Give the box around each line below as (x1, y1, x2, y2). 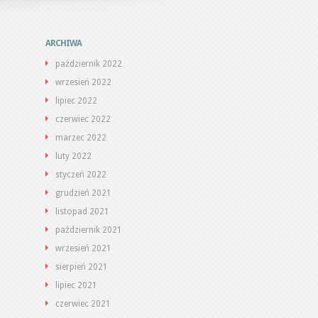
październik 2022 (55, 59, 122, 69)
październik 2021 (55, 225, 122, 235)
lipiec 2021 (55, 280, 97, 290)
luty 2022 (55, 151, 92, 161)
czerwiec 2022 (55, 114, 111, 124)
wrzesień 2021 (55, 243, 111, 253)
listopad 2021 (55, 207, 109, 216)
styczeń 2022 (55, 170, 106, 180)
